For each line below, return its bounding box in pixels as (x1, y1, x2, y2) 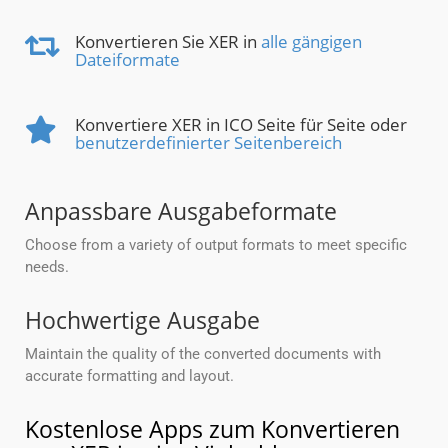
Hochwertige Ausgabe (25, 304, 260, 337)
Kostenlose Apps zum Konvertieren (25, 413, 400, 446)
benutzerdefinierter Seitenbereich (75, 131, 342, 155)
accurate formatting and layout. (25, 367, 234, 386)
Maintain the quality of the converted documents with (25, 345, 381, 364)
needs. (25, 258, 69, 277)
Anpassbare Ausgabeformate (25, 195, 337, 228)
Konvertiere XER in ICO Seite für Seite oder (75, 113, 407, 137)
